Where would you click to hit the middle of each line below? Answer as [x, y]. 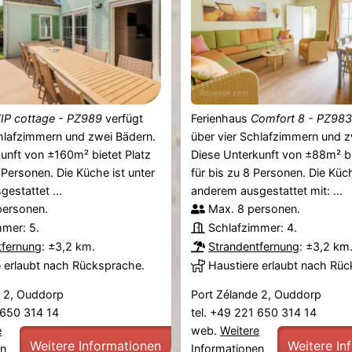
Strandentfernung [254, 246]
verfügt [122, 118]
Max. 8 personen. [255, 208]
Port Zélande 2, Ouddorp [257, 294]
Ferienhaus [221, 118]
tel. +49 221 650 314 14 [256, 312]
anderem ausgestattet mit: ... [267, 190]
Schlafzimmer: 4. [253, 227]
